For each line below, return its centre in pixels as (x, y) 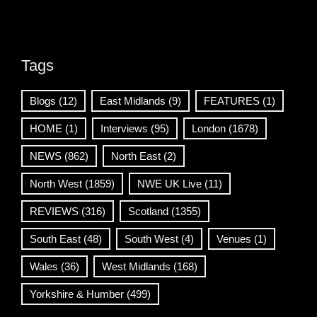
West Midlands (136, 266)
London (209, 128)
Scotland (148, 211)
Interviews (124, 128)
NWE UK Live (169, 183)
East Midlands (133, 100)
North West (56, 183)
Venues (234, 238)
